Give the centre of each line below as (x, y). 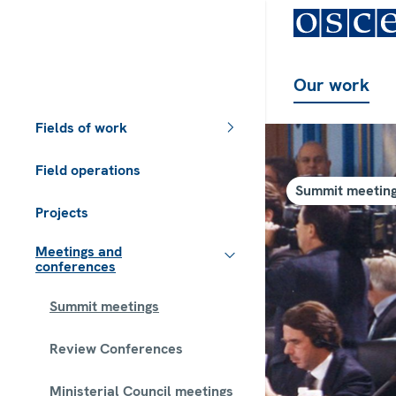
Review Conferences (116, 348)
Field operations (88, 170)
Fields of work (81, 127)
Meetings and (79, 251)
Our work (331, 85)
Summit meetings (104, 306)
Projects (62, 212)
